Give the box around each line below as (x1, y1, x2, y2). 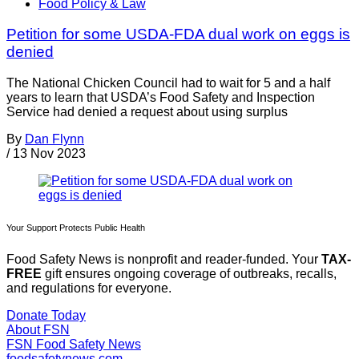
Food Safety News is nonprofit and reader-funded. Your (6, 252, 321, 267)
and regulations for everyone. (6, 281, 171, 296)
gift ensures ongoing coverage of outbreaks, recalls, (42, 267, 337, 281)
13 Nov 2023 (13, 147, 86, 161)
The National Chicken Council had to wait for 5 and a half (6, 76, 330, 91)
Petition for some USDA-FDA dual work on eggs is (6, 26, 350, 43)
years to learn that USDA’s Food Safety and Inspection (6, 91, 315, 105)
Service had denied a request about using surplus (6, 105, 288, 119)
